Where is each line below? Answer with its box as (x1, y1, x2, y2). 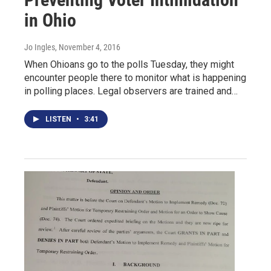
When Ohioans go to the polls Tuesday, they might (24, 59, 234, 71)
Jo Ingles (24, 42, 55, 53)
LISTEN (45, 115, 73, 124)
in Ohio (24, 10, 76, 31)
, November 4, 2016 (55, 42, 120, 53)
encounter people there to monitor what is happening (24, 72, 246, 84)
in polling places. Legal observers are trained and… (24, 85, 238, 97)
